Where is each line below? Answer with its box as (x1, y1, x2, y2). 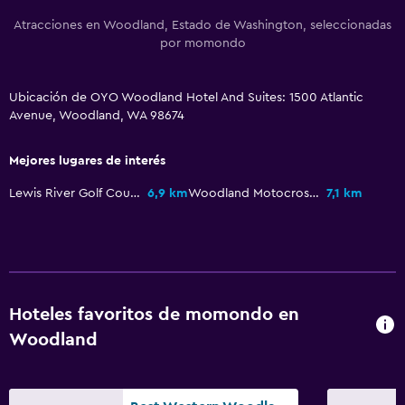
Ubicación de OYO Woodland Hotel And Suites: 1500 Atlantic (9, 90, 363, 104)
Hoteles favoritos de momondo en (9, 305, 299, 324)
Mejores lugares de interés (9, 154, 165, 167)
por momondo (159, 36, 246, 50)
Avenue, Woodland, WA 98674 (9, 108, 184, 122)
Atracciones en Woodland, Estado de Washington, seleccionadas (14, 18, 391, 32)
